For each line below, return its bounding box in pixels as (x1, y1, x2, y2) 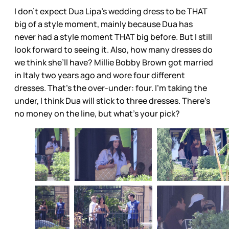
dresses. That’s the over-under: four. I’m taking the (14, 82, 207, 94)
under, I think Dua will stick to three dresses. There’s (14, 95, 210, 107)
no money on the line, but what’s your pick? (14, 108, 180, 120)
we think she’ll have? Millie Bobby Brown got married (14, 57, 213, 68)
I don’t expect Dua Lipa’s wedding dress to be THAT (14, 6, 208, 17)
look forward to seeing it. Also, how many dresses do (14, 44, 213, 56)
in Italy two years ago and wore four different (14, 70, 185, 81)
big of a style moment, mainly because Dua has (14, 18, 193, 30)
